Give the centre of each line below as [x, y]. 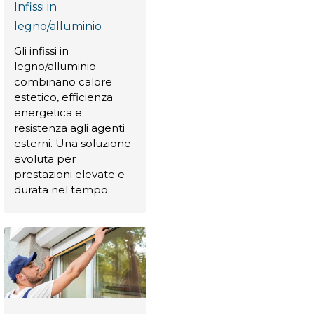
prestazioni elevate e [69, 175]
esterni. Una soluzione [73, 144]
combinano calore [63, 82]
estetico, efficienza [63, 97]
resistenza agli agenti [69, 128]
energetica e [48, 113]
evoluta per [45, 159]
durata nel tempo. [62, 190]
